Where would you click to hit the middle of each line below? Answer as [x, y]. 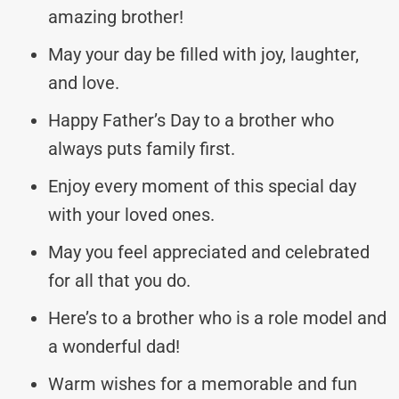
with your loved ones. [131, 214]
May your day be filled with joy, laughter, [204, 54]
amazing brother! [116, 16]
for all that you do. [119, 280]
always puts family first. [142, 148]
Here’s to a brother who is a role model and [217, 318]
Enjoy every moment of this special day [202, 186]
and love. [84, 82]
